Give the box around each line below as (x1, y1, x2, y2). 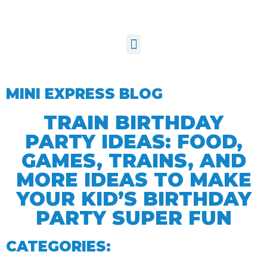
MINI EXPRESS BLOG (6, 85, 163, 103)
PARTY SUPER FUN (35, 206, 232, 229)
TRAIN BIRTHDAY (44, 111, 223, 134)
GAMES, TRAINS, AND (21, 149, 246, 172)
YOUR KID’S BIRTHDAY (15, 187, 252, 210)
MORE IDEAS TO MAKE (15, 168, 252, 191)
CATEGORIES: (6, 238, 111, 255)
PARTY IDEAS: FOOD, (24, 130, 243, 153)
